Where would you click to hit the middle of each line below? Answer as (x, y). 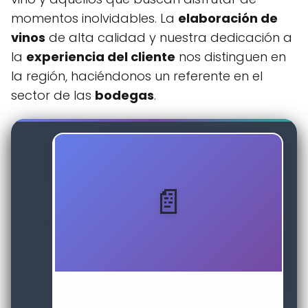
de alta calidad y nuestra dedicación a (169, 37)
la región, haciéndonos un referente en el (137, 76)
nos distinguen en (231, 57)
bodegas (124, 95)
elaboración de (228, 18)
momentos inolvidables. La (95, 18)
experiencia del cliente (101, 57)
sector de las (53, 95)
